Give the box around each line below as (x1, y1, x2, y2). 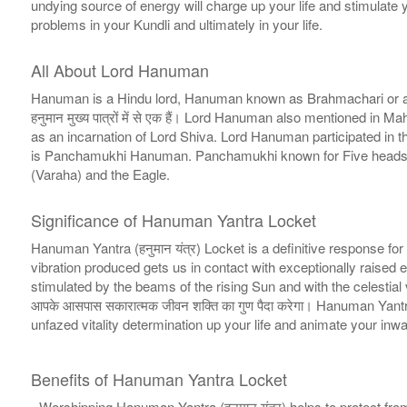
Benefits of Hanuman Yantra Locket (30, 367, 287, 392)
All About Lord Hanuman (30, 58, 209, 83)
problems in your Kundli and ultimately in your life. (30, 15, 323, 35)
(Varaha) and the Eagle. (30, 164, 170, 184)
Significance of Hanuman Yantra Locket (30, 208, 316, 233)
